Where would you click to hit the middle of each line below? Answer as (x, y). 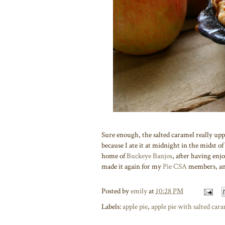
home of (114, 156)
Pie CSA (175, 166)
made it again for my (132, 166)
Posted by (116, 191)
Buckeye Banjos (149, 156)
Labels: (112, 206)
